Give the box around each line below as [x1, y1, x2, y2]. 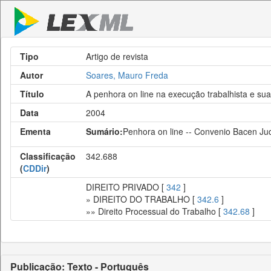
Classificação [20, 150, 76, 162]
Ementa [20, 125, 51, 137]
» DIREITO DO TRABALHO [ [86, 193, 197, 205]
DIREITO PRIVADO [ [86, 181, 166, 193]
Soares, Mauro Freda [86, 69, 168, 81]
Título [20, 88, 44, 100]
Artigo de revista [86, 50, 148, 62]
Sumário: [86, 125, 123, 137]
